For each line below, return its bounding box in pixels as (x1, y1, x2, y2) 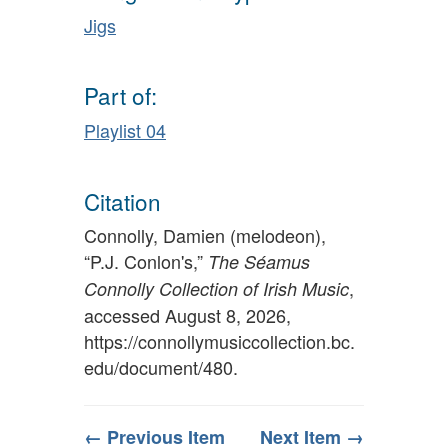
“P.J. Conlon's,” (84, 248, 208, 275)
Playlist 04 (84, 117, 166, 143)
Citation (84, 184, 161, 217)
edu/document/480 (84, 354, 233, 381)
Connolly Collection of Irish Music (84, 276, 349, 302)
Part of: (84, 79, 157, 112)
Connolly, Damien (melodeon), (84, 222, 326, 249)
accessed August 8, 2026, (84, 302, 291, 329)
